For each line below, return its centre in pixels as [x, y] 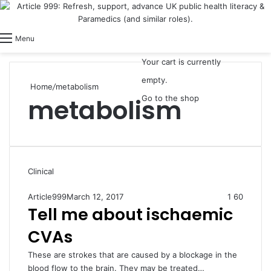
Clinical [41, 171]
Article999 [47, 197]
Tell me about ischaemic [130, 214]
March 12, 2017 [95, 197]
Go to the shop [170, 98]
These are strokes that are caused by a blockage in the [132, 255]
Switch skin [81, 38]
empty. [155, 80]
